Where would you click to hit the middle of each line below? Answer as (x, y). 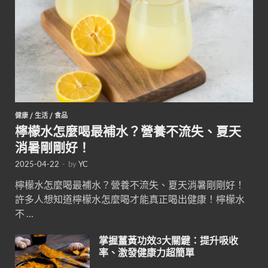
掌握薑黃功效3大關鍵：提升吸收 (168, 240)
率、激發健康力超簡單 (147, 252)
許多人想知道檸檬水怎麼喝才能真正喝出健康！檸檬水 (130, 199)
